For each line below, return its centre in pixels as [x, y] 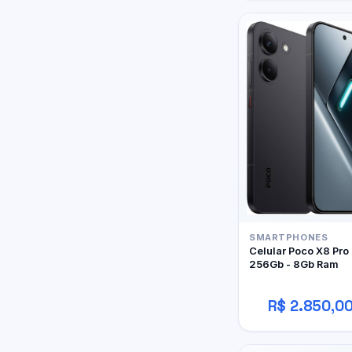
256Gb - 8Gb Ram [294, 264]
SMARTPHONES [289, 238]
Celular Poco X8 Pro [299, 251]
